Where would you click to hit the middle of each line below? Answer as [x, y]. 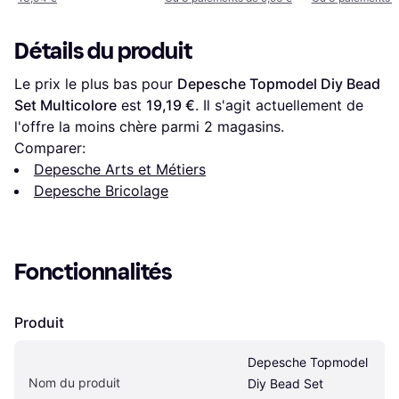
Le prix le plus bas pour [96, 83]
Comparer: [50, 147]
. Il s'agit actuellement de [279, 105]
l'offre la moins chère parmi [109, 126]
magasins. [248, 126]
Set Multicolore [65, 105]
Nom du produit [74, 382]
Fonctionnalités [94, 272]
